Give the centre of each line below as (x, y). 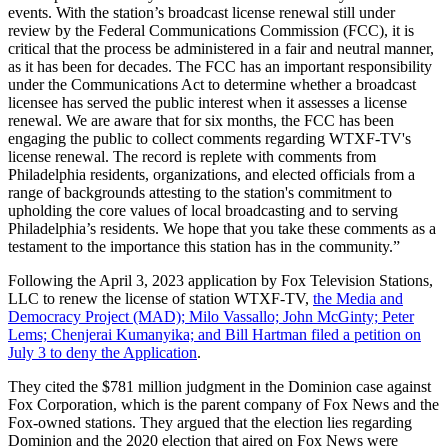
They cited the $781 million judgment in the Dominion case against (219, 386)
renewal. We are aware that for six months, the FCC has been (201, 120)
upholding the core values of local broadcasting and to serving (203, 210)
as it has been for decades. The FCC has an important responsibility (220, 66)
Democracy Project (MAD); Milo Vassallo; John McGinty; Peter (211, 316)
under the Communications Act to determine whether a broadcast (212, 84)
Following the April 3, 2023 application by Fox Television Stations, (220, 280)
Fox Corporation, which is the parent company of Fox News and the (223, 404)
